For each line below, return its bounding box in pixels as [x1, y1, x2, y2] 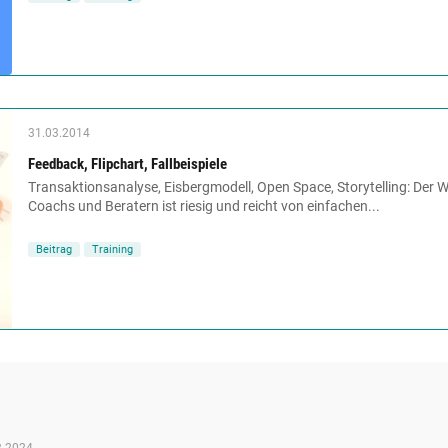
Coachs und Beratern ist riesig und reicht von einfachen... [28, 197, 380, 214]
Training [92, 242, 133, 256]
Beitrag [36, 242, 72, 256]
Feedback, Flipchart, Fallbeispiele [28, 154, 227, 173]
